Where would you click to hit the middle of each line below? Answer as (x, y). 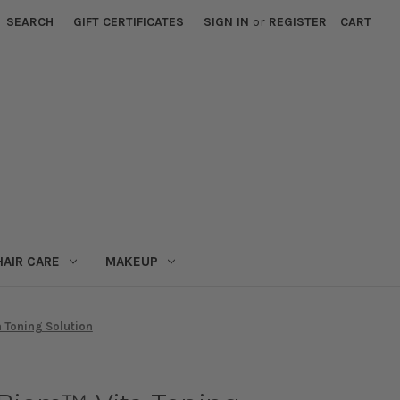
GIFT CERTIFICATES (129, 22)
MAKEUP (131, 261)
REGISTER (298, 22)
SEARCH (30, 22)
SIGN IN (227, 22)
